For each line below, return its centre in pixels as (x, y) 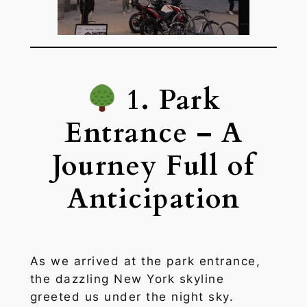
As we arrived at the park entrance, (145, 261)
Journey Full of (153, 167)
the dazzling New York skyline (127, 279)
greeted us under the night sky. (132, 297)
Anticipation (153, 199)
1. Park (169, 101)
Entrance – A (153, 134)
